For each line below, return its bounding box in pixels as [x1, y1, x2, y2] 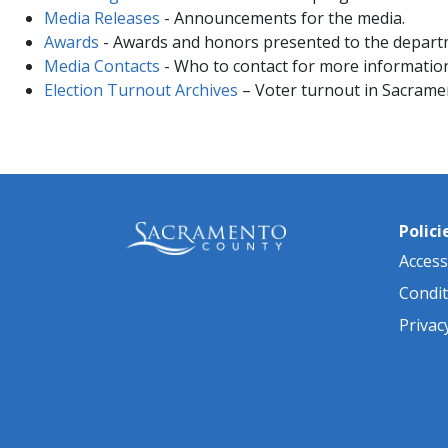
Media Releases [44, 6, 160, 29]
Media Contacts [44, 54, 160, 77]
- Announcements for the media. [160, 6, 405, 29]
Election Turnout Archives [44, 78, 238, 101]
